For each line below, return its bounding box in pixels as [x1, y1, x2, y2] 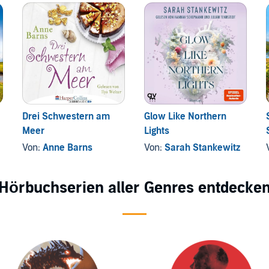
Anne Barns [43, 142, 93, 154]
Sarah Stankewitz [164, 142, 240, 154]
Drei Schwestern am [22, 110, 110, 123]
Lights [144, 125, 169, 138]
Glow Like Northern [144, 110, 226, 123]
